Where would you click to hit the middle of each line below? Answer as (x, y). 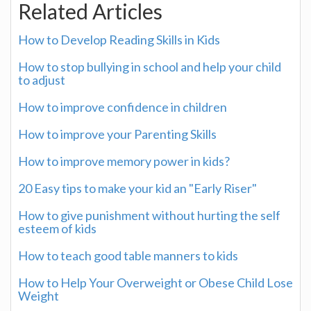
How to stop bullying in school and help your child (150, 66)
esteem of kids (57, 228)
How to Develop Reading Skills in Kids (119, 39)
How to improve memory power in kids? (124, 161)
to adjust (42, 79)
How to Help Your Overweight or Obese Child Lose (155, 282)
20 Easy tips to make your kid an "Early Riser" (137, 188)
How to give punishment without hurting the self (149, 215)
